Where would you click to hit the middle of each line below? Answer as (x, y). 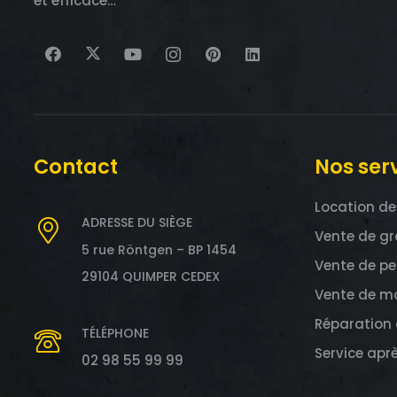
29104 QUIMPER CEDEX (150, 277)
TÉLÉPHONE (115, 334)
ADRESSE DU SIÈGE (136, 223)
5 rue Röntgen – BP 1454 (159, 250)
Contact (75, 166)
